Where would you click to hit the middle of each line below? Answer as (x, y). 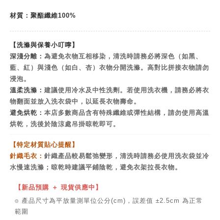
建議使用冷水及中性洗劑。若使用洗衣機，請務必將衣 (127, 90)
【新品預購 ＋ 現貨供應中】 (58, 187)
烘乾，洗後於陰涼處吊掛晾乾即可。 (65, 124)
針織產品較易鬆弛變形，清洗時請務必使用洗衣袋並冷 (127, 155)
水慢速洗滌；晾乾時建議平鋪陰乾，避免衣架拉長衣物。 (96, 167)
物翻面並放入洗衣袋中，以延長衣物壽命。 (75, 101)
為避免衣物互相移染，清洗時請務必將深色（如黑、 (123, 56)
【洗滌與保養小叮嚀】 (44, 44)
